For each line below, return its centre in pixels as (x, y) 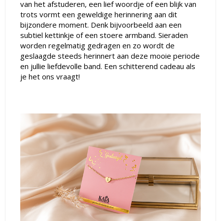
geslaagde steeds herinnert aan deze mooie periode (110, 56)
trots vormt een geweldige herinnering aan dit (99, 14)
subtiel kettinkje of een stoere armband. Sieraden (104, 35)
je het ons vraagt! (50, 76)
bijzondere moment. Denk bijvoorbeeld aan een (101, 25)
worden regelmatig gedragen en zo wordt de (97, 45)
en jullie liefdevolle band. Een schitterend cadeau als (108, 66)
